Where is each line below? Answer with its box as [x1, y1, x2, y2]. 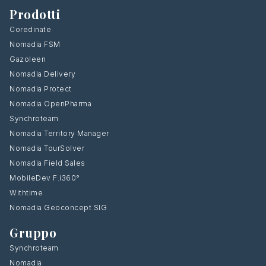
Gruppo [9, 224, 56, 240]
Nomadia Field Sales [9, 158, 85, 167]
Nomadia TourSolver [9, 143, 84, 153]
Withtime [9, 188, 43, 197]
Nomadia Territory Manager [9, 128, 109, 138]
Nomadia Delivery [9, 69, 75, 78]
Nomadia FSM [9, 39, 61, 49]
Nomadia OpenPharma [9, 99, 91, 108]
